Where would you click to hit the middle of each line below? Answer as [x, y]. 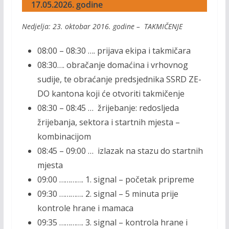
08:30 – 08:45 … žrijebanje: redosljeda [108, 108]
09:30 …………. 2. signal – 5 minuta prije [108, 194]
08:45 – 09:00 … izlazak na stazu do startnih [120, 151]
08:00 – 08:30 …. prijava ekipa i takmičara [114, 51]
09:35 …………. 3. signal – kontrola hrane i [112, 222]
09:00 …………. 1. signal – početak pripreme [116, 179]
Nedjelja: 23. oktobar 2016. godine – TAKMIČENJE [102, 26]
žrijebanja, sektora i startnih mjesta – [108, 122]
